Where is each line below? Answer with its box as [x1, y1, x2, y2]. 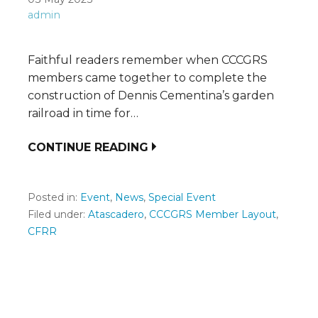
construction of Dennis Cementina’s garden [28, 89, 274, 103]
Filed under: [28, 208, 88, 221]
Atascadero [88, 208, 144, 221]
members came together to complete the [28, 71, 267, 85]
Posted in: [28, 191, 80, 204]
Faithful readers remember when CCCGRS [28, 53, 268, 67]
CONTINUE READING [28, 141, 148, 155]
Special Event [148, 191, 216, 204]
